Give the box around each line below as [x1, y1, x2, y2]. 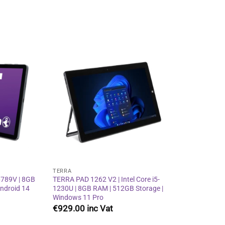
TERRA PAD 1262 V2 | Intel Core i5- [53, 175, 160, 184]
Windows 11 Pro [53, 193, 104, 202]
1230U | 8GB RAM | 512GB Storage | [53, 184, 164, 193]
